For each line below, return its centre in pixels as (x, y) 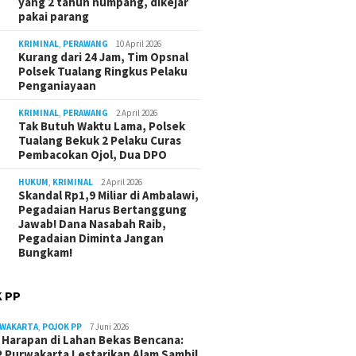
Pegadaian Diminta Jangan (91, 238)
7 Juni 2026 (110, 327)
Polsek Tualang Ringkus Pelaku (103, 72)
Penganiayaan (58, 86)
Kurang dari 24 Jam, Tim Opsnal (104, 57)
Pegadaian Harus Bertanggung (103, 210)
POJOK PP (62, 327)
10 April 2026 (139, 44)
